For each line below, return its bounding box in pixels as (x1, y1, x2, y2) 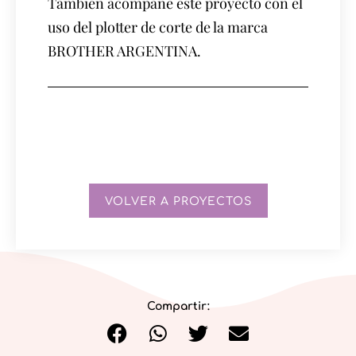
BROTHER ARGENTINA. (48, 41, 201, 60)
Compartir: (146, 300, 210, 312)
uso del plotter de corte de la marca (48, 17, 268, 37)
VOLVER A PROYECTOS (104, 195, 252, 207)
